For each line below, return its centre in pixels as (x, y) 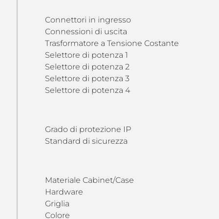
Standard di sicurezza (86, 141)
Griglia (57, 204)
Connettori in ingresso (88, 20)
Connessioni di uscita (86, 32)
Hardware (64, 192)
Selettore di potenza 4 (87, 90)
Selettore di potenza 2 (87, 67)
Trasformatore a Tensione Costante (112, 43)
